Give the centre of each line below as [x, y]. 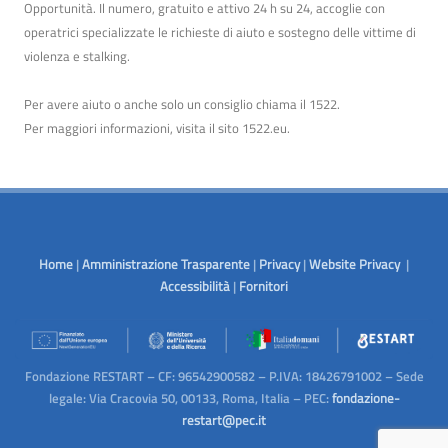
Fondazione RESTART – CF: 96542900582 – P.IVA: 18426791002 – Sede [224, 376]
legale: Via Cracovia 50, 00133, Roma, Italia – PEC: [190, 398]
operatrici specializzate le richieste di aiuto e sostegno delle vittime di [220, 32]
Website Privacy [356, 264]
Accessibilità [195, 286]
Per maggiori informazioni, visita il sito [133, 128]
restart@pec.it [224, 420]
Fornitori [263, 286]
